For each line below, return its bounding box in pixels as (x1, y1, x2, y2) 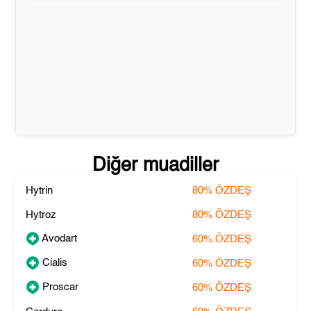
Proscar (40, 281, 79, 292)
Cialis (40, 257, 68, 268)
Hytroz (26, 210, 57, 220)
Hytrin (26, 185, 53, 196)
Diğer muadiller (92, 156, 219, 175)
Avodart (40, 233, 78, 244)
